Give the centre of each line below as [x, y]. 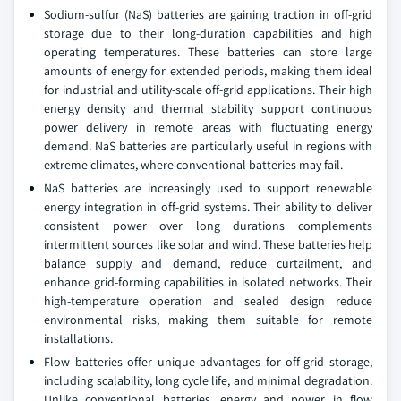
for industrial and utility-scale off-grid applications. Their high [208, 90]
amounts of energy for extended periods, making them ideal [208, 71]
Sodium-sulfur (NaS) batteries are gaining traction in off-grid [208, 14]
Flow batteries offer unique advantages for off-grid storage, [208, 362]
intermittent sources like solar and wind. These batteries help [208, 244]
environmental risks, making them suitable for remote [208, 320]
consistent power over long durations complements [208, 226]
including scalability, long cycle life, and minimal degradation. [208, 380]
